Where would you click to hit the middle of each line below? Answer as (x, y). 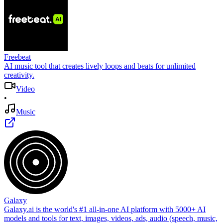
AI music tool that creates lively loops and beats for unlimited (100, 66)
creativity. (19, 75)
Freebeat (17, 57)
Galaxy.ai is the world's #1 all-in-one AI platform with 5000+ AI (105, 209)
